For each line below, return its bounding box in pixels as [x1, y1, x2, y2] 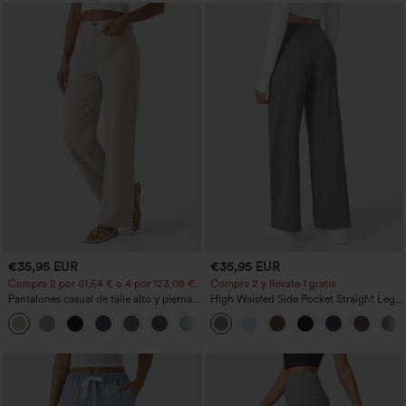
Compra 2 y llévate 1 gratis [209, 276, 335, 290]
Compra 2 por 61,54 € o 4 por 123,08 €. [8, 276, 198, 290]
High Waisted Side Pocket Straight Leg [209, 292, 395, 305]
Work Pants [209, 304, 265, 318]
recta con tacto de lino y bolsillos [8, 304, 165, 318]
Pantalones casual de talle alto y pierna [8, 292, 192, 305]
